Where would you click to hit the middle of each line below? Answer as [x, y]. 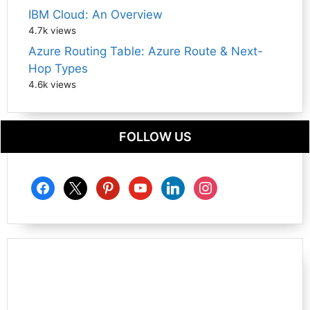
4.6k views [52, 85]
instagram [221, 184]
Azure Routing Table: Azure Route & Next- [146, 52]
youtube [151, 184]
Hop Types [58, 69]
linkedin [182, 184]
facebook [56, 184]
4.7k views [52, 30]
